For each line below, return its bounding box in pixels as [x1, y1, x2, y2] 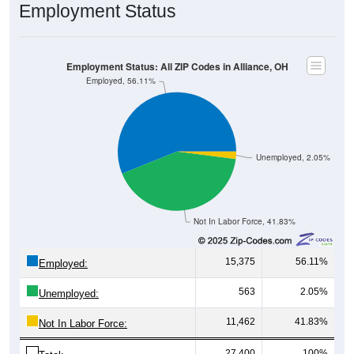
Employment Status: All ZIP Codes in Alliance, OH [66, 42, 288, 56]
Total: [39, 332, 64, 345]
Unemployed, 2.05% [255, 134, 330, 145]
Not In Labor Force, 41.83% [194, 198, 296, 209]
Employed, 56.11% [85, 58, 156, 69]
